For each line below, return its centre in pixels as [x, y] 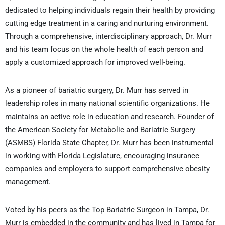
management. [28, 182]
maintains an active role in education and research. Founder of [109, 116]
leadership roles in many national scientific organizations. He [107, 103]
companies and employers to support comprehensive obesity [107, 168]
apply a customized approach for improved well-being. [95, 62]
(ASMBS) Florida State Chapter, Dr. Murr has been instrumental [109, 142]
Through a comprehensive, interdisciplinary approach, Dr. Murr [108, 36]
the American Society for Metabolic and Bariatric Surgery [100, 129]
